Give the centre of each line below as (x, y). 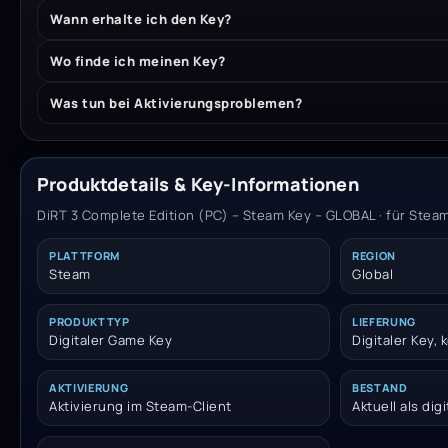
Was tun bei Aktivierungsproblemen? (176, 102)
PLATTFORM (84, 255)
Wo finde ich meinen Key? (137, 60)
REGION (374, 255)
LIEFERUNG (384, 321)
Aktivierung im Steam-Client (140, 405)
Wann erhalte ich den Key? (141, 18)
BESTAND (380, 387)
